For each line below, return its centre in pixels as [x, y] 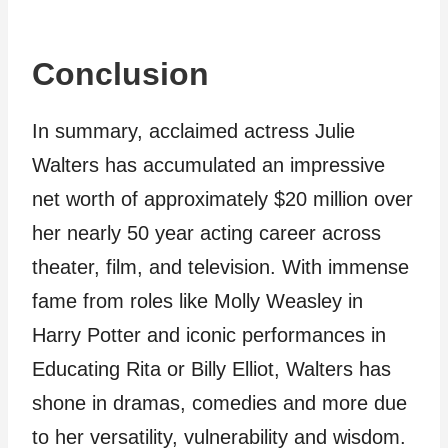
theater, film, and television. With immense [220, 267]
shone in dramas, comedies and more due [219, 403]
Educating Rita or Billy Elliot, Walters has [211, 369]
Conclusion [120, 74]
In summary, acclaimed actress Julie [193, 131]
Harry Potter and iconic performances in [209, 335]
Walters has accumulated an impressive [208, 165]
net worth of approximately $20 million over [222, 199]
